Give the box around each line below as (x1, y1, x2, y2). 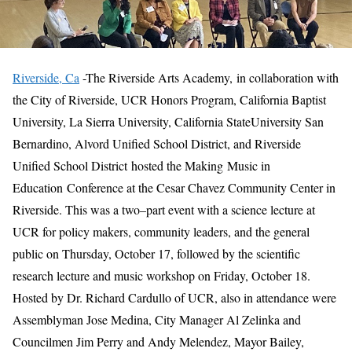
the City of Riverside (13, 90, 115, 108)
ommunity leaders (140, 222, 228, 240)
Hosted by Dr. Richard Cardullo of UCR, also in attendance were (13, 288, 336, 306)
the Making (163, 156, 223, 174)
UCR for (13, 222, 59, 240)
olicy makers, (65, 222, 134, 240)
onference (75, 178, 123, 196)
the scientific (238, 244, 300, 262)
